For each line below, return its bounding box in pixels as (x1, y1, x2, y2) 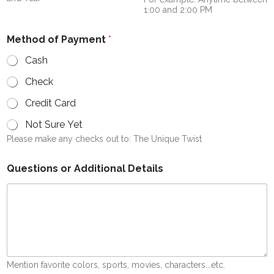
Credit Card (25, 97, 76, 109)
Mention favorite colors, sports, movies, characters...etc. (7, 260, 225, 270)
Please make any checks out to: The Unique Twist (7, 133, 202, 144)
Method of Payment (7, 33, 108, 45)
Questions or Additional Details (7, 162, 163, 174)
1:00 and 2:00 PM (144, 4, 212, 15)
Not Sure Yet (25, 118, 83, 130)
